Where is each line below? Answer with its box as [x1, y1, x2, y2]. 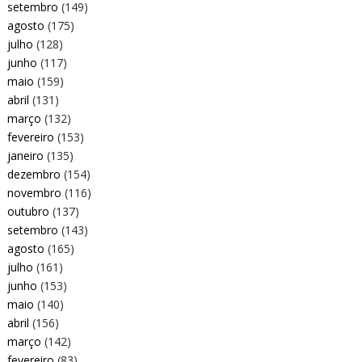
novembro [6, 184, 61, 200]
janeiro [6, 147, 44, 163]
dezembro [6, 166, 61, 182]
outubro [6, 203, 49, 219]
